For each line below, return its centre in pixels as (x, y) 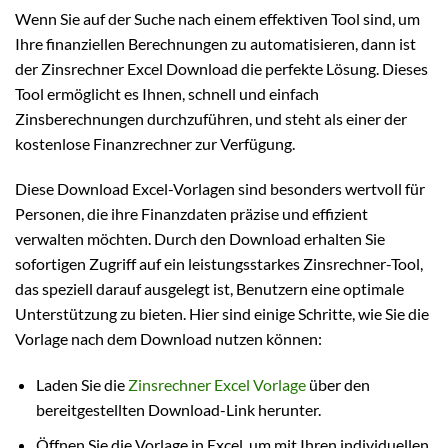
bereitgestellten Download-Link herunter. (178, 410)
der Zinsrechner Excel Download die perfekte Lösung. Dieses (221, 68)
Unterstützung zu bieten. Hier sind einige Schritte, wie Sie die (222, 314)
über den (337, 385)
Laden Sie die (81, 385)
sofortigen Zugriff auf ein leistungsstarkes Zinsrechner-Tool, (219, 264)
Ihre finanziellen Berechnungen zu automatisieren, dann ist (215, 43)
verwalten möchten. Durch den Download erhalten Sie (200, 239)
